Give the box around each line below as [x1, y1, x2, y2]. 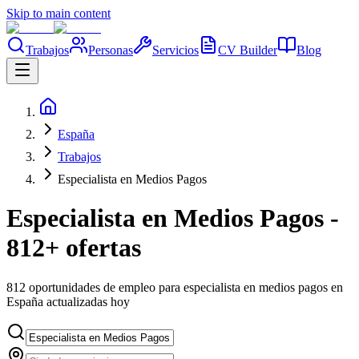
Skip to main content [6, 6, 111, 20]
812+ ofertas [6, 233, 141, 263]
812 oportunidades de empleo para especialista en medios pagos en [6, 280, 343, 294]
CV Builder [218, 43, 277, 57]
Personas [88, 43, 133, 57]
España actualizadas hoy [6, 294, 130, 309]
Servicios [152, 43, 199, 57]
